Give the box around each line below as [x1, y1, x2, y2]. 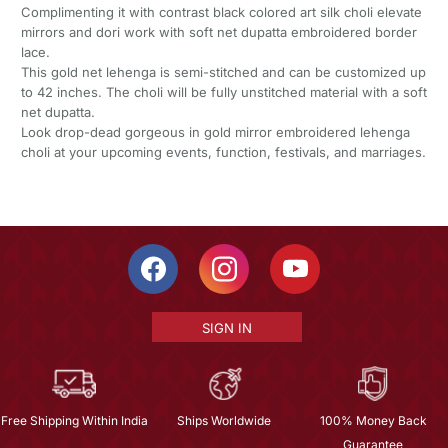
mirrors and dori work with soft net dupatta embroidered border [20, 23, 417, 40]
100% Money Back [319, 412, 427, 428]
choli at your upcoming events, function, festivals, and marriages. [20, 143, 426, 160]
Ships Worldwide [176, 412, 271, 428]
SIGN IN [201, 319, 252, 336]
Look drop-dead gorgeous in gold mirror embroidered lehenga [20, 123, 410, 140]
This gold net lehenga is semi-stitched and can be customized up [20, 63, 426, 80]
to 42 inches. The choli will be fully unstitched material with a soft [20, 83, 427, 100]
